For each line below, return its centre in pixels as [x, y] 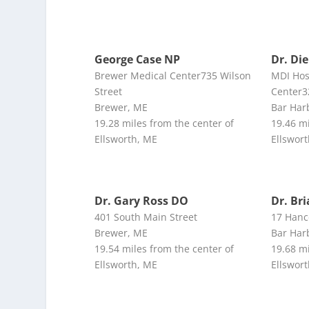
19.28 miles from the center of [165, 123]
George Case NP [138, 59]
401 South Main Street [146, 217]
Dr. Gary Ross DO [142, 200]
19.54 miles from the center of [165, 248]
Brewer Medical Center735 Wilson [173, 75]
